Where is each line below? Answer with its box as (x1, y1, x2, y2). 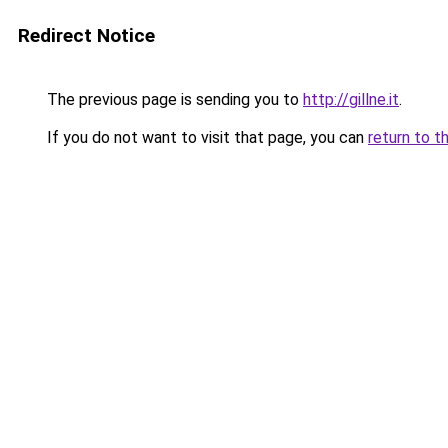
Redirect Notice (18, 24, 155, 47)
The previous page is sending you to (43, 90, 303, 109)
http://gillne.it (303, 90, 399, 109)
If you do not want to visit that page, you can (43, 128, 368, 147)
